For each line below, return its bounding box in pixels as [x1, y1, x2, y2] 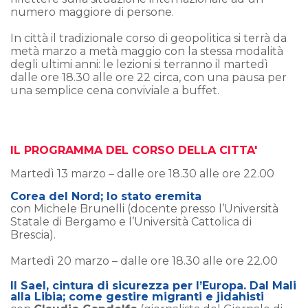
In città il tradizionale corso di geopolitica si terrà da [10, 31, 287, 45]
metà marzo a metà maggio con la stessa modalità [10, 44, 283, 58]
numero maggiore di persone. [10, 5, 174, 19]
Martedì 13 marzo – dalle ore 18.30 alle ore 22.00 [10, 166, 274, 180]
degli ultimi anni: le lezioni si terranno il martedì [10, 57, 268, 71]
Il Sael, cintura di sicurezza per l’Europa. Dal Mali [10, 278, 296, 292]
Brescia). [10, 228, 56, 241]
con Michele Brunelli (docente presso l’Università [10, 201, 278, 215]
